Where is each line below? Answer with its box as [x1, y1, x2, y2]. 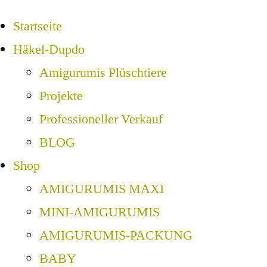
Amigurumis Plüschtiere [39, 64, 167, 82]
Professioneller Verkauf [39, 111, 163, 128]
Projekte [39, 88, 83, 105]
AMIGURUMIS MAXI [39, 181, 164, 198]
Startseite [13, 18, 62, 35]
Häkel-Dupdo [13, 41, 85, 58]
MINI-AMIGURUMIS [39, 204, 160, 221]
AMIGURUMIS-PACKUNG [39, 227, 193, 244]
